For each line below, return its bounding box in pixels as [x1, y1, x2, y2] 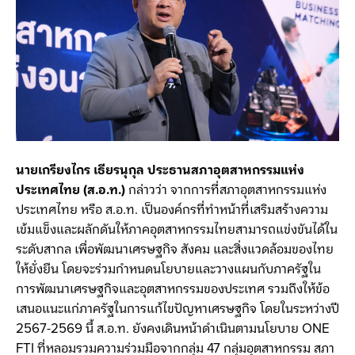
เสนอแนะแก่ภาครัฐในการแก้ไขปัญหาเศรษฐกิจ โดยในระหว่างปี [16, 298, 339, 319]
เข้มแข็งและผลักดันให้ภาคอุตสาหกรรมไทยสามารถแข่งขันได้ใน [16, 219, 338, 240]
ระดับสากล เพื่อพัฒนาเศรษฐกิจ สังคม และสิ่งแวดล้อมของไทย [16, 239, 334, 260]
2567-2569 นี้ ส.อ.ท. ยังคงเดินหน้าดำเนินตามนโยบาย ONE [16, 318, 330, 339]
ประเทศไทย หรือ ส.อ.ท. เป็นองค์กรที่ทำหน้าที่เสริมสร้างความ [16, 199, 328, 220]
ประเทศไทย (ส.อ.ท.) [16, 179, 128, 200]
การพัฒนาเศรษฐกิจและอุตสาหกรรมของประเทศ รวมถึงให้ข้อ [16, 278, 330, 300]
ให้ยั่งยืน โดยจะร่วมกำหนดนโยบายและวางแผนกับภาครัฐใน [16, 258, 321, 280]
